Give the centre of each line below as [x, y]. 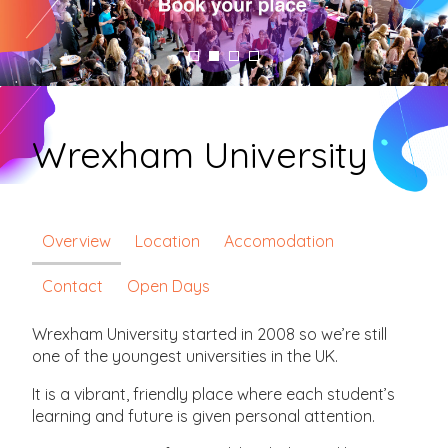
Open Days [169, 285]
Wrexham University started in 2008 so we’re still [210, 333]
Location [168, 240]
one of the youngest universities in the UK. [185, 355]
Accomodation [279, 240]
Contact [73, 285]
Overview [77, 240]
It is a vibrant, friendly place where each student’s [214, 393]
